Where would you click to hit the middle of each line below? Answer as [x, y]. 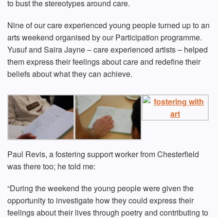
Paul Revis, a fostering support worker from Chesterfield [103, 154]
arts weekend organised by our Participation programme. [105, 37]
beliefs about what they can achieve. [70, 74]
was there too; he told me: [51, 166]
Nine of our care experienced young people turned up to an [109, 25]
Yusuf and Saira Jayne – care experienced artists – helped [108, 50]
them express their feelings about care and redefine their [104, 62]
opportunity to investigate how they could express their [100, 200]
